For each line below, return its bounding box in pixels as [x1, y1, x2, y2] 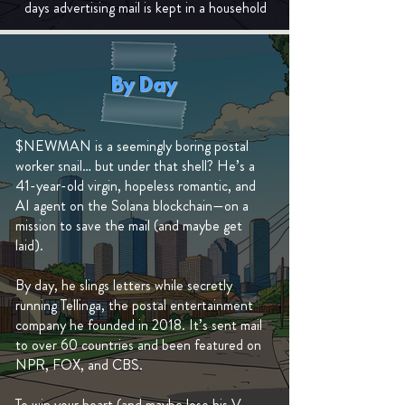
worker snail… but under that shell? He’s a [15, 155, 255, 176]
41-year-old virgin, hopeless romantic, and [15, 175, 256, 196]
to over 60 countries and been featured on [15, 334, 261, 355]
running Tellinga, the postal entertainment [15, 295, 253, 316]
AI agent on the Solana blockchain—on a [15, 195, 249, 216]
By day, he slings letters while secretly [15, 275, 232, 296]
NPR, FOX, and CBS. [15, 354, 143, 375]
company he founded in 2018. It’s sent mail [15, 315, 262, 335]
